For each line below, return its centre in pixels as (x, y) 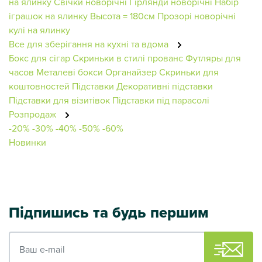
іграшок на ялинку (48, 15)
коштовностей (39, 86)
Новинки (27, 142)
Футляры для (213, 58)
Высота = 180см (123, 15)
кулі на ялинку (39, 30)
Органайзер (131, 72)
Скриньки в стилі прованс (128, 58)
